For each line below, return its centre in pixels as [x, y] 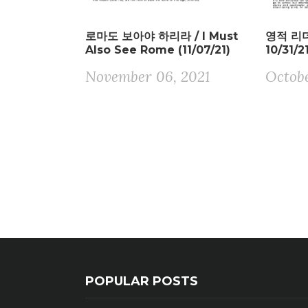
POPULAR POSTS [142, 281]
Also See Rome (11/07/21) [158, 49]
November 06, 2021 [147, 76]
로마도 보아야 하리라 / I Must [162, 36]
